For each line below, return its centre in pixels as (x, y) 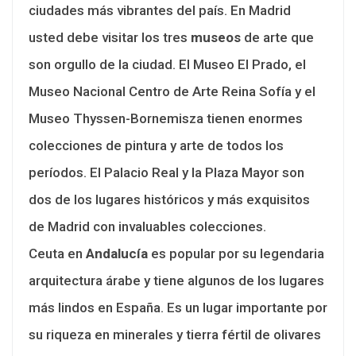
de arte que (277, 37)
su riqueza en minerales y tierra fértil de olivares (175, 334)
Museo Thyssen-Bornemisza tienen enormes (166, 118)
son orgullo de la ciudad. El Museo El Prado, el (167, 64)
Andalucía (117, 253)
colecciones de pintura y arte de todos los (156, 145)
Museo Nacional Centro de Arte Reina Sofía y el (172, 91)
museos (216, 37)
